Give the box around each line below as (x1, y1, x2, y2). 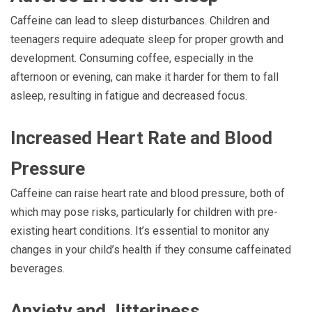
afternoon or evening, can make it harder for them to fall (10, 70, 279, 84)
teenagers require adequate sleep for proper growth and (10, 33, 283, 47)
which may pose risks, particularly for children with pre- (10, 205, 278, 219)
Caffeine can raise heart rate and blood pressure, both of (10, 187, 285, 201)
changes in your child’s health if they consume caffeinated (10, 243, 291, 257)
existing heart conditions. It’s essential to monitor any (10, 224, 270, 238)
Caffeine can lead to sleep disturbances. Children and (10, 14, 270, 28)
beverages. (10, 262, 65, 276)
